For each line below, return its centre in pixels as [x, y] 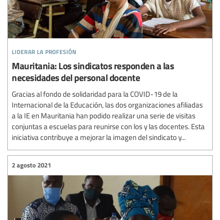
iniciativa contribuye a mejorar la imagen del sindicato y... [99, 137]
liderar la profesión [44, 50]
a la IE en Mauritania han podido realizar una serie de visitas [104, 115]
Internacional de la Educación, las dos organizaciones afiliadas [107, 104]
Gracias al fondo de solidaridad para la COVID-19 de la [95, 94]
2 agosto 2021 [31, 165]
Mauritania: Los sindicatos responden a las [93, 65]
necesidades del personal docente [76, 77]
